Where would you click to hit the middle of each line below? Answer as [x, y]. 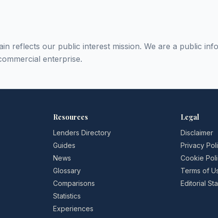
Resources [70, 117]
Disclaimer [197, 133]
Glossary [67, 171]
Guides [64, 145]
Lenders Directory [82, 133]
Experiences [73, 209]
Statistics [67, 196]
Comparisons [74, 183]
